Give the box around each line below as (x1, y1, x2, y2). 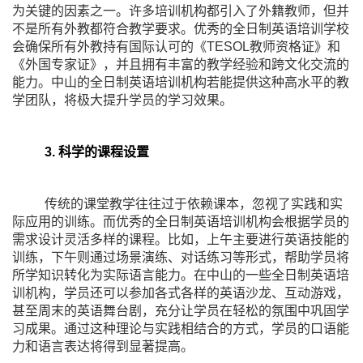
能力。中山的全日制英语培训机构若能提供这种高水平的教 (12, 75, 349, 90)
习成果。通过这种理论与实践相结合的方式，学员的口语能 (12, 322, 349, 336)
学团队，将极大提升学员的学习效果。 (12, 93, 233, 108)
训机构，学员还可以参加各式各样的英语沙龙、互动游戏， (12, 286, 349, 301)
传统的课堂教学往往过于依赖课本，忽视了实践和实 (12, 197, 343, 211)
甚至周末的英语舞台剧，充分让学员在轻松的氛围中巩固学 (12, 304, 349, 318)
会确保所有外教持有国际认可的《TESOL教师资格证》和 (12, 40, 340, 54)
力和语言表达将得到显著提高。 (12, 340, 194, 354)
